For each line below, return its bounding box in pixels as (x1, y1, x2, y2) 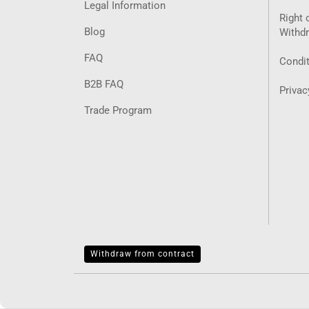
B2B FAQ (84, 78, 123, 90)
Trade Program (84, 104, 152, 117)
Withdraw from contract (90, 249, 195, 259)
